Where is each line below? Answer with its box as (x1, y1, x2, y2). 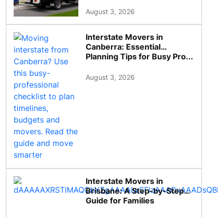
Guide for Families (86, 196, 155, 206)
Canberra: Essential (86, 42, 161, 52)
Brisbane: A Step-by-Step (86, 186, 184, 196)
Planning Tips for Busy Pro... (86, 52, 194, 62)
